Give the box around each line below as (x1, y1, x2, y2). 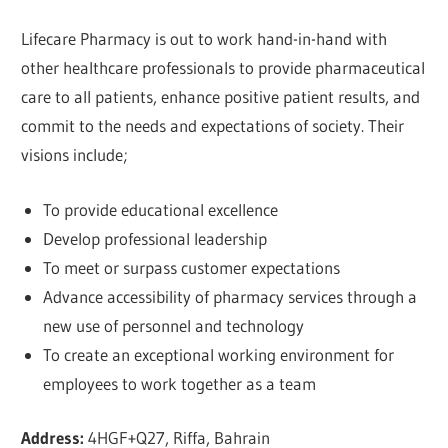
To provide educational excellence (42, 198, 278, 220)
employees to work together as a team (42, 372, 316, 394)
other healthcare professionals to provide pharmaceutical (21, 57, 426, 79)
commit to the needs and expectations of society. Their (21, 115, 405, 137)
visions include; (21, 144, 129, 166)
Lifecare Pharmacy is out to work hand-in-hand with (21, 28, 388, 50)
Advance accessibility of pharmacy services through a (42, 285, 417, 307)
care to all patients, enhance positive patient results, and (21, 86, 421, 108)
